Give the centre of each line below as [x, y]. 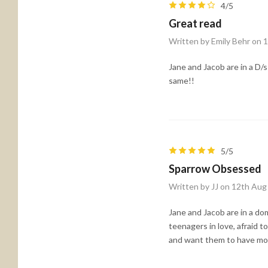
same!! [182, 80]
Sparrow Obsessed [215, 169]
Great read [195, 23]
